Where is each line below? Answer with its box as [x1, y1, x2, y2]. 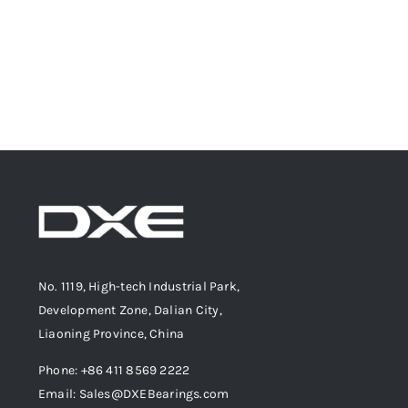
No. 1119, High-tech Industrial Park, [38, 279, 240, 295]
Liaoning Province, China [38, 326, 185, 342]
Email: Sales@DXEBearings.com [38, 386, 229, 403]
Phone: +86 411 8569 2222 [38, 362, 190, 379]
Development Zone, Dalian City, [38, 302, 222, 319]
